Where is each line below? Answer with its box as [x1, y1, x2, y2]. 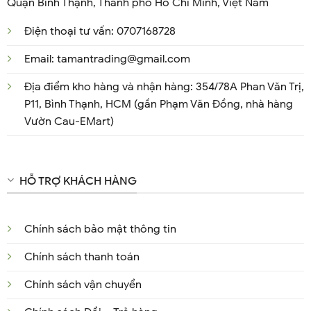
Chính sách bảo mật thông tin [24, 221, 176, 236]
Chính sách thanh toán [24, 249, 140, 264]
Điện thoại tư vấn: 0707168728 [24, 24, 176, 38]
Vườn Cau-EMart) [24, 114, 114, 128]
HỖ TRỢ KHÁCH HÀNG [19, 174, 137, 189]
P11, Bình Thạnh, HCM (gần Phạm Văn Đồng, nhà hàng [24, 96, 293, 111]
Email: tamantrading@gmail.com [24, 51, 190, 66]
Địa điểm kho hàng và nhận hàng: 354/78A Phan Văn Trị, [24, 79, 304, 94]
